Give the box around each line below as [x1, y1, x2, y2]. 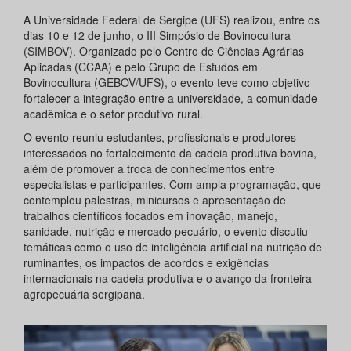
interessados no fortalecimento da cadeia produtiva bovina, [24, 144, 317, 161]
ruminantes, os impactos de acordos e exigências [24, 254, 269, 270]
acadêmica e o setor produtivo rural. [24, 105, 203, 121]
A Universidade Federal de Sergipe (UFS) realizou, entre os [24, 11, 320, 27]
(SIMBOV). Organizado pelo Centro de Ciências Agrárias [24, 42, 304, 59]
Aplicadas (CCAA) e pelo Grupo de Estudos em [24, 58, 258, 74]
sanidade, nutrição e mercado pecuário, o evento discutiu [24, 223, 308, 239]
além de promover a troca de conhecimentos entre [24, 160, 275, 176]
